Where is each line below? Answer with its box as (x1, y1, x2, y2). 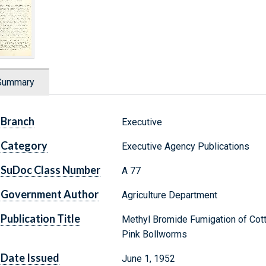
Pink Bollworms (121, 229, 187, 240)
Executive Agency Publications (121, 141, 249, 153)
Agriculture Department (121, 189, 217, 201)
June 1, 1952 (121, 253, 175, 265)
